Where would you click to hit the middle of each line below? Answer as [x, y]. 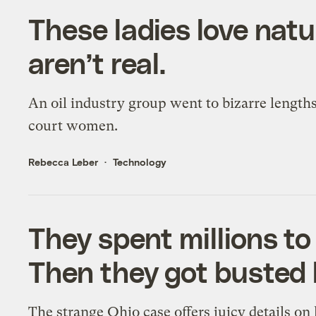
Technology [140, 162]
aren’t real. [97, 63]
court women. [73, 126]
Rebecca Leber [63, 162]
